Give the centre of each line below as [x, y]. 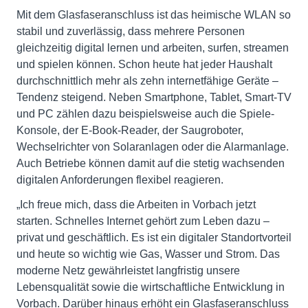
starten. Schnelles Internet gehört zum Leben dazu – [143, 221]
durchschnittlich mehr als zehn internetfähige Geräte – [147, 81]
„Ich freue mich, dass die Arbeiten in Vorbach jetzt [136, 205]
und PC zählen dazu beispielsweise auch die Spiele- [145, 114]
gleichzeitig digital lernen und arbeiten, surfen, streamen [153, 48]
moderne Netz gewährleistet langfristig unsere [128, 271]
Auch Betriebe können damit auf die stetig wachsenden [151, 164]
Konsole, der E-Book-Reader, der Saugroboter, [130, 131]
